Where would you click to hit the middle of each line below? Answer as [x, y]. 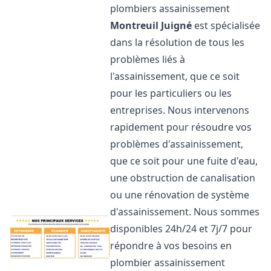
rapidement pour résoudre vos [181, 127]
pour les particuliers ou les [171, 93]
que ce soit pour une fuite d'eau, [184, 161]
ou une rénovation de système [180, 195]
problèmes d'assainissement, [177, 144]
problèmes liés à [148, 59]
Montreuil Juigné [151, 25]
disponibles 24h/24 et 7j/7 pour [181, 229]
